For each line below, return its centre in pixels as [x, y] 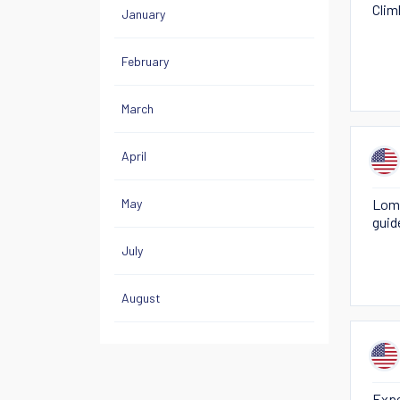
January [143, 14]
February [145, 61]
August [141, 298]
